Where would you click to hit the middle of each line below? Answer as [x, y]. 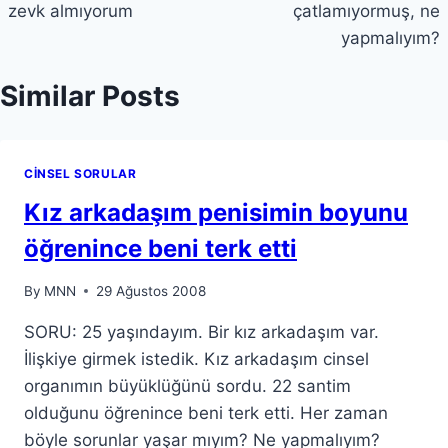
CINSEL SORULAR [80, 174]
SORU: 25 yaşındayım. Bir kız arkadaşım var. [201, 331]
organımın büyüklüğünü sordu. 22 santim [187, 385]
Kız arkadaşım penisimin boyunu [216, 212]
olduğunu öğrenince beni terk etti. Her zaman [206, 412]
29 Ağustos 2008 [151, 290]
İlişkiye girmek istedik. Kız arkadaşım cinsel [196, 358]
